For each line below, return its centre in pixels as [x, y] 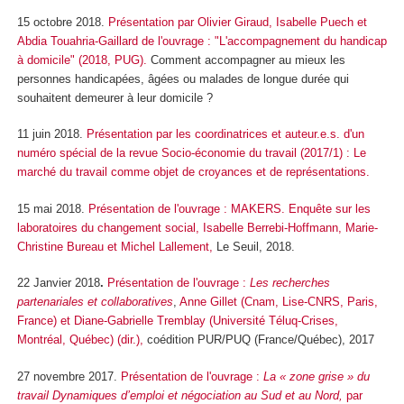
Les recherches [290, 283]
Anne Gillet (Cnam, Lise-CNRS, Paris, [279, 302]
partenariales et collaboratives [95, 302]
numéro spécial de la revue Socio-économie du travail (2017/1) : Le [192, 153]
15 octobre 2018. [63, 22]
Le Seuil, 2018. [254, 246]
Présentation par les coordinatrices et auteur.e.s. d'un [225, 134]
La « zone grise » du [317, 376]
